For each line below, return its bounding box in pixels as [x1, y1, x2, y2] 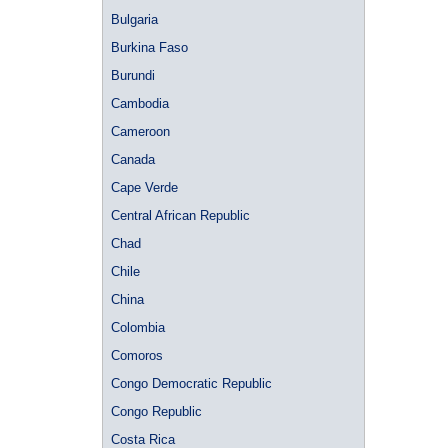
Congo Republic [111, 404, 202, 419]
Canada [111, 152, 155, 167]
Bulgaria [111, 12, 158, 27]
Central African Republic [111, 208, 250, 223]
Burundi [111, 68, 155, 83]
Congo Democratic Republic [111, 376, 272, 391]
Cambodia [111, 96, 169, 111]
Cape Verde [111, 180, 178, 195]
